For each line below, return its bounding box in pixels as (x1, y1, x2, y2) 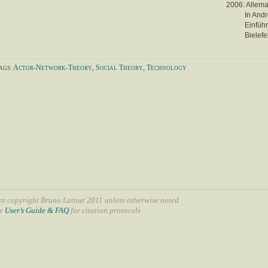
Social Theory (96, 63, 143, 72)
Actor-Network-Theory (13, 63, 92, 72)
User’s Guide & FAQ (5, 205, 69, 215)
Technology (147, 63, 187, 72)
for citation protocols (69, 205, 141, 215)
